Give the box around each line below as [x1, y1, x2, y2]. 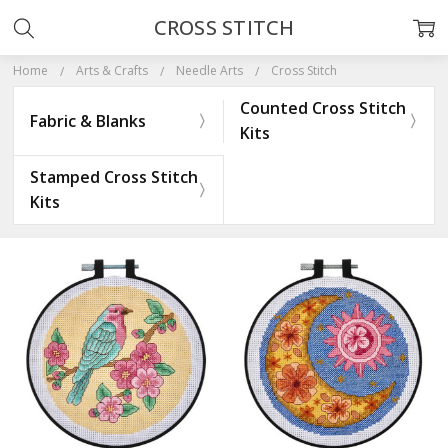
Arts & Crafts [75, 62, 148, 79]
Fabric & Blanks [29, 109, 146, 132]
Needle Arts [175, 62, 243, 79]
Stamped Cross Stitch [29, 166, 198, 188]
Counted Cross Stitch [240, 97, 406, 119]
